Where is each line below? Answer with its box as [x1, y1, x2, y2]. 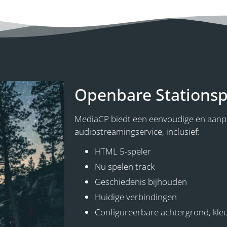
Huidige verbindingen [95, 191, 177, 203]
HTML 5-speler [95, 145, 151, 157]
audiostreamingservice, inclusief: [74, 125, 200, 137]
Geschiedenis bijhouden [95, 175, 187, 187]
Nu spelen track [95, 160, 155, 172]
